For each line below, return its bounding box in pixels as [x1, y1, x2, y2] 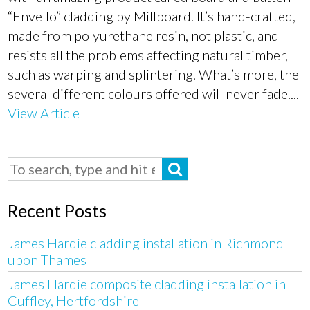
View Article [8, 104, 80, 121]
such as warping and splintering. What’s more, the [8, 66, 300, 82]
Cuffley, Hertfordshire [8, 291, 140, 309]
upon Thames [8, 250, 87, 268]
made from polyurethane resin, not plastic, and [8, 27, 280, 44]
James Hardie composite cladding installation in [8, 275, 286, 292]
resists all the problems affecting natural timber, [8, 46, 289, 63]
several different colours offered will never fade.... [8, 85, 300, 102]
